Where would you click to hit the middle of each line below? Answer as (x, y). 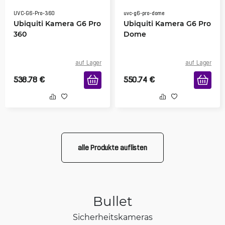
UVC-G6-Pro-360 (34, 13)
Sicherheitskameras (113, 217)
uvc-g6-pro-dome (144, 13)
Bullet (113, 201)
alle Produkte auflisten (113, 147)
